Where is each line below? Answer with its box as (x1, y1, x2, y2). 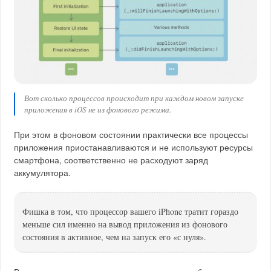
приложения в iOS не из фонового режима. (24, 103, 172, 115)
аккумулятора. (14, 166, 71, 178)
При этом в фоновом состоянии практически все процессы (14, 128, 249, 140)
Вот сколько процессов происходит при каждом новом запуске (24, 92, 244, 103)
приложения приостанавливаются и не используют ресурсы (14, 140, 253, 153)
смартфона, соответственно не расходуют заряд (14, 153, 209, 166)
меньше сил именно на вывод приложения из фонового (22, 218, 228, 230)
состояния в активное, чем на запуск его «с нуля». (22, 230, 207, 243)
